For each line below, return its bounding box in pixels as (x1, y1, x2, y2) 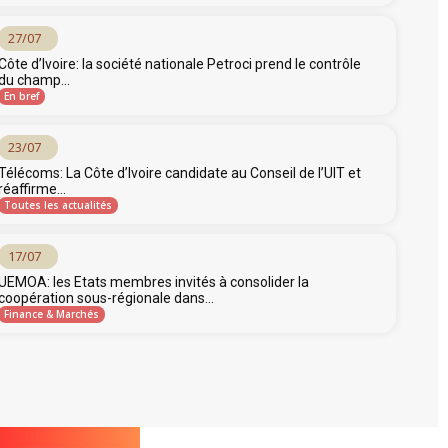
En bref (4, 89, 39, 103)
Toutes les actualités (4, 198, 112, 212)
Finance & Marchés (4, 307, 99, 321)
